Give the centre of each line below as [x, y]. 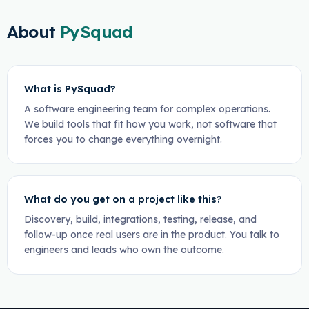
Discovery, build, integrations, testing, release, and [140, 219]
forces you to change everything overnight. [123, 139]
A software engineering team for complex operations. [147, 109]
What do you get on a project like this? [123, 199]
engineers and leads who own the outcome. [124, 250]
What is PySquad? [70, 89]
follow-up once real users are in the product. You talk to [151, 235]
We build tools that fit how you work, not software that [150, 124]
